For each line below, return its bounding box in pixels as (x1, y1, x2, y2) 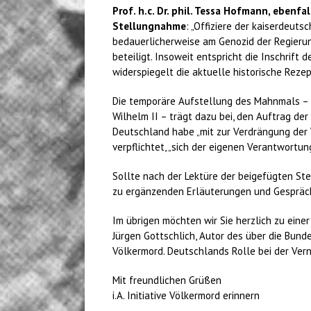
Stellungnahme (112, 19, 186, 33)
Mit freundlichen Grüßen (112, 274, 221, 287)
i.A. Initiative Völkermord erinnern (112, 289, 260, 302)
